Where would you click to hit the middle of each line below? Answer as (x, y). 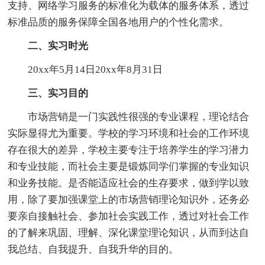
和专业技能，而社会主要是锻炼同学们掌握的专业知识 (129, 166)
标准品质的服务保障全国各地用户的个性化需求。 (119, 22)
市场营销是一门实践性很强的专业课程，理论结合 (129, 117)
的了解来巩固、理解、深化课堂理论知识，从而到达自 (129, 232)
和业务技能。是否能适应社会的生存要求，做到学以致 (129, 183)
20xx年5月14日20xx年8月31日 (85, 69)
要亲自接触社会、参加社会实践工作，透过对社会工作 (129, 216)
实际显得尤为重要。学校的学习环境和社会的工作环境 (129, 133)
